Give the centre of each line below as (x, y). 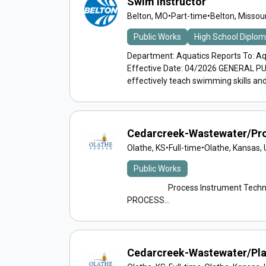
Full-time (185, 148)
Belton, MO (148, 16)
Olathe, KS (146, 148)
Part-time (189, 16)
